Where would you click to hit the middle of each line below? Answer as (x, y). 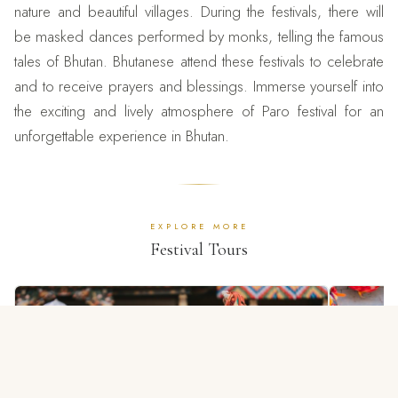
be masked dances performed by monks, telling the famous (199, 37)
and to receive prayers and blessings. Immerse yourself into (199, 87)
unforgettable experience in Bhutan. (122, 136)
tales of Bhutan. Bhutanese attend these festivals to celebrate (199, 62)
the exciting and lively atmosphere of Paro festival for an (199, 111)
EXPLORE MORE (199, 227)
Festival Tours (199, 250)
